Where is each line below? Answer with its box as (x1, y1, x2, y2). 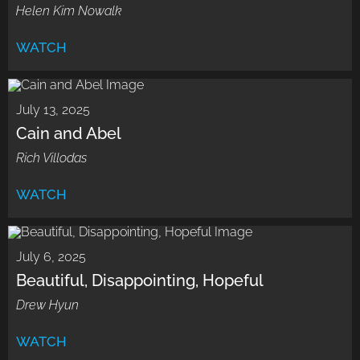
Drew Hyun (16, 297, 79, 313)
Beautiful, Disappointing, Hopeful (16, 270, 264, 290)
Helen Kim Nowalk (16, 2, 121, 18)
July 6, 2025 (16, 248, 86, 264)
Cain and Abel (16, 123, 121, 143)
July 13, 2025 (16, 101, 90, 117)
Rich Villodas (16, 149, 87, 166)
